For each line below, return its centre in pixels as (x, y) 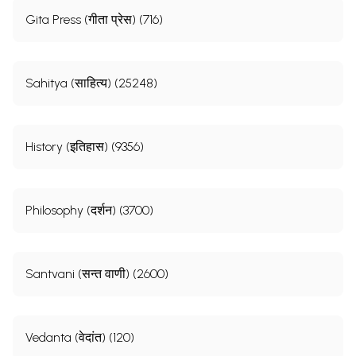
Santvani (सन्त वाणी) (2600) (97, 273)
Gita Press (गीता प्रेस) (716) (94, 19)
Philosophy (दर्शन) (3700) (89, 210)
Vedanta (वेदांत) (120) (80, 337)
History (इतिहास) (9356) (85, 146)
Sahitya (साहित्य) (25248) (91, 83)
